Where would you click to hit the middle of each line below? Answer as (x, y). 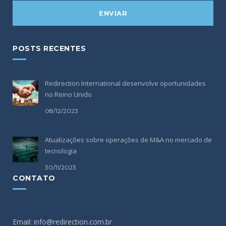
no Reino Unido (68, 95)
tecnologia (61, 151)
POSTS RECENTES (49, 49)
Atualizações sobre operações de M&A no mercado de (128, 140)
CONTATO (34, 178)
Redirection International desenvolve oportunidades (125, 83)
